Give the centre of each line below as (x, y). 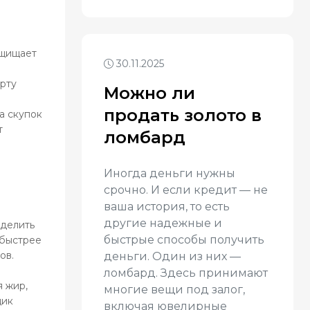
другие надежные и (163, 223)
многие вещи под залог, (174, 290)
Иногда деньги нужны (170, 173)
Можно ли (149, 93)
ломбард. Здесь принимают (186, 273)
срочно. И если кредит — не (186, 190)
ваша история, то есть (167, 207)
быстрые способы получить (184, 240)
